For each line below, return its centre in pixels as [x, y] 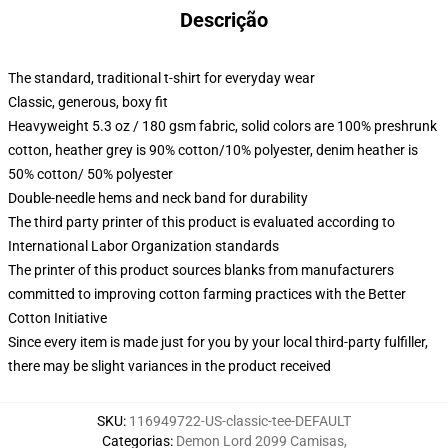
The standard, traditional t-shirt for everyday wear [161, 78]
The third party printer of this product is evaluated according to [201, 222]
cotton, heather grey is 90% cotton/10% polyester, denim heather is [213, 150]
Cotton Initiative [57, 318]
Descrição [224, 20]
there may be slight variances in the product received [169, 366]
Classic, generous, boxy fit [88, 102]
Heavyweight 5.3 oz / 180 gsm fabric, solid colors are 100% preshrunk [222, 126]
